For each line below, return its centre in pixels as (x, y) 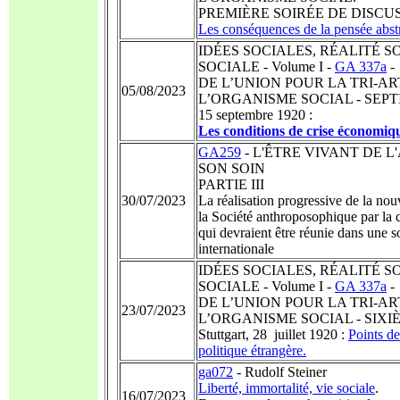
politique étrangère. (252, 350)
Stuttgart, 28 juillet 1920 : (273, 334)
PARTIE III (231, 184)
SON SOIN (232, 168)
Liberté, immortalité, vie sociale (287, 388)
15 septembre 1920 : (255, 115)
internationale (236, 249)
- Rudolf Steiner (280, 372)
